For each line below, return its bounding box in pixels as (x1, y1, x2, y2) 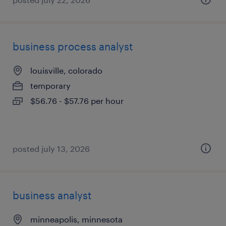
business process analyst (13, 40, 133, 52)
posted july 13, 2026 (13, 144, 90, 153)
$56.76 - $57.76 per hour (30, 96, 124, 105)
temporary (30, 81, 71, 90)
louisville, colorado (30, 66, 102, 75)
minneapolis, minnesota (30, 214, 123, 224)
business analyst (13, 189, 91, 201)
